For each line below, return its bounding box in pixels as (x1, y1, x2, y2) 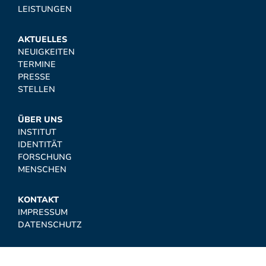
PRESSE (18, 71, 50, 83)
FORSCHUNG (18, 151, 72, 163)
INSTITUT (18, 126, 56, 138)
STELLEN (18, 84, 55, 95)
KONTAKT (18, 194, 59, 205)
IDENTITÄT (18, 139, 62, 150)
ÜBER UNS (18, 114, 62, 125)
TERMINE (18, 59, 56, 70)
